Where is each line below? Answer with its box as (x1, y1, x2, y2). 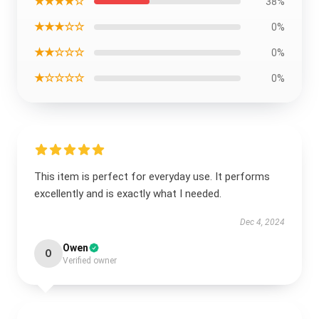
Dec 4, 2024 (240, 217, 285, 227)
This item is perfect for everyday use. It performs (34, 170, 270, 183)
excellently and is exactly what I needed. (34, 187, 221, 200)
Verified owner (63, 256, 117, 266)
